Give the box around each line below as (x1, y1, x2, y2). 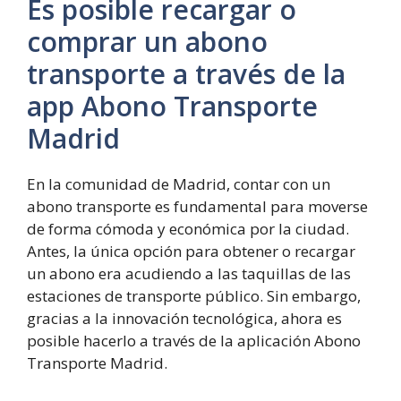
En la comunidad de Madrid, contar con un (27, 173, 330, 194)
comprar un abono (27, 22, 268, 60)
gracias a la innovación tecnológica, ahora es (27, 307, 342, 328)
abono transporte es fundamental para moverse (27, 195, 368, 217)
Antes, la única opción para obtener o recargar (27, 240, 355, 261)
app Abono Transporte (27, 87, 318, 124)
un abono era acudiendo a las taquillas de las (27, 262, 351, 284)
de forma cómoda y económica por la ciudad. (27, 218, 349, 239)
